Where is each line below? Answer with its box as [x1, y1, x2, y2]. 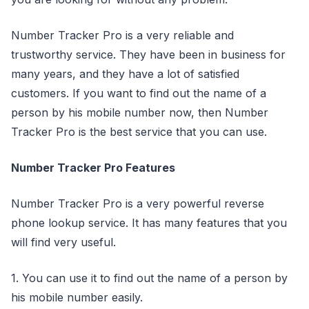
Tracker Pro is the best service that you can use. [11, 124, 267, 139]
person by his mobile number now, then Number [11, 105, 268, 119]
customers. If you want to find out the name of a [11, 86, 266, 100]
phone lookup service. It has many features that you [11, 215, 287, 230]
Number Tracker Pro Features [11, 160, 175, 175]
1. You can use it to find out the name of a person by [11, 270, 288, 285]
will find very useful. [11, 235, 116, 249]
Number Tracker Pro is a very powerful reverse [11, 196, 264, 210]
